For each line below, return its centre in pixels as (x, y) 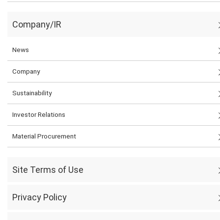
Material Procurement (44, 136)
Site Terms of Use (48, 170)
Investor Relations (39, 115)
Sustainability (32, 93)
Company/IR (37, 25)
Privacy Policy (40, 197)
